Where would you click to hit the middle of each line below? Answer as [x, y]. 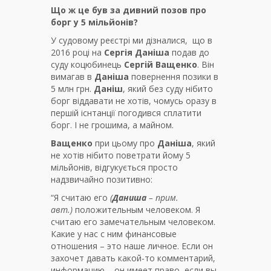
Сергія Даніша [135, 53]
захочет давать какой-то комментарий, [133, 258]
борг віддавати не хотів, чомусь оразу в [134, 101]
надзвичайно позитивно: [102, 180]
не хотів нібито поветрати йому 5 [121, 155]
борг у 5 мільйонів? [94, 22]
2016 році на [76, 53]
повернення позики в [174, 77]
